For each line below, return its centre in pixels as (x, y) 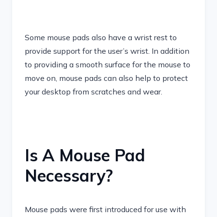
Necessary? (69, 176)
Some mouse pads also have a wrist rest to (101, 37)
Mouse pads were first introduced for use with (105, 209)
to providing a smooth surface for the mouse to (108, 64)
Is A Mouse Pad (85, 155)
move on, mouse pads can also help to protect (106, 78)
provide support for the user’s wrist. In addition (107, 51)
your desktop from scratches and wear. (93, 92)
